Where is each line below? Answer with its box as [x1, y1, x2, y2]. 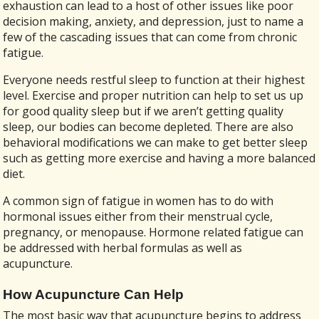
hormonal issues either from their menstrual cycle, [3, 208, 273, 224]
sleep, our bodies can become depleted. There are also [3, 118, 294, 135]
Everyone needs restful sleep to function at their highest [3, 71, 305, 88]
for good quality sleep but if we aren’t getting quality [3, 103, 284, 119]
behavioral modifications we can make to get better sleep [3, 134, 308, 150]
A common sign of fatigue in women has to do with [3, 192, 274, 209]
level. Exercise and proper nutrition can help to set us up [3, 87, 304, 103]
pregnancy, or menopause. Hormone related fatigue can [3, 224, 304, 240]
